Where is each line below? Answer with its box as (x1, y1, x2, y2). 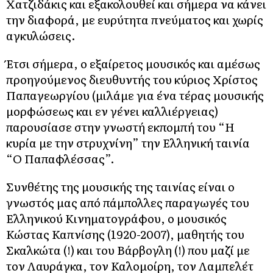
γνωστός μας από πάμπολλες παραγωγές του (6, 193, 249, 211)
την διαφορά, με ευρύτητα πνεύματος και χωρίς (6, 10, 263, 28)
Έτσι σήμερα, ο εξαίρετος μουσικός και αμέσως (6, 54, 260, 72)
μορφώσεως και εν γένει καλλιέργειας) (6, 102, 218, 119)
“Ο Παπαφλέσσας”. (6, 149, 115, 167)
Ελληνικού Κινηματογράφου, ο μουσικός (6, 209, 227, 227)
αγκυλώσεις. (6, 26, 76, 44)
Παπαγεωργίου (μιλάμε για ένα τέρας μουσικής (6, 86, 264, 104)
